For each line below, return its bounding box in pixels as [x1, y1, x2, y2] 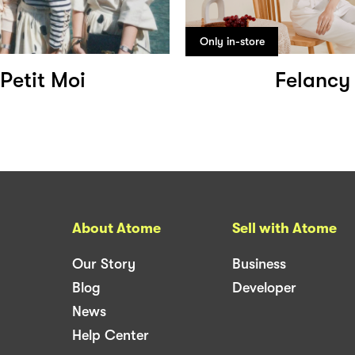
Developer [232, 279, 296, 296]
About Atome [72, 219, 161, 236]
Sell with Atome [232, 219, 337, 236]
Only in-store [199, 34, 265, 48]
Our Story [72, 255, 136, 272]
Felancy [275, 67, 350, 93]
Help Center [72, 326, 149, 343]
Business [232, 255, 286, 272]
